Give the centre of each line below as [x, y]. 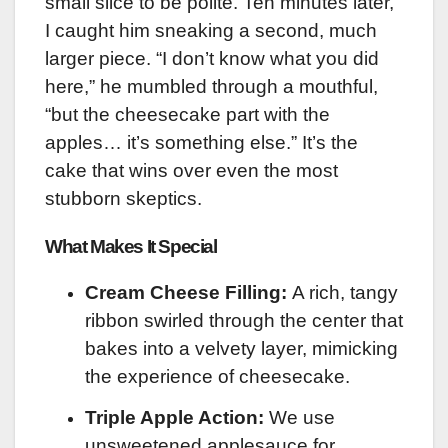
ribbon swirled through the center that [244, 321]
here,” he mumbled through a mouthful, [211, 86]
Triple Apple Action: [174, 418]
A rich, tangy [342, 293]
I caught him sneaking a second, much [211, 30]
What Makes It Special [131, 246]
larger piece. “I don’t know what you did [212, 58]
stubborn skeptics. [123, 198]
